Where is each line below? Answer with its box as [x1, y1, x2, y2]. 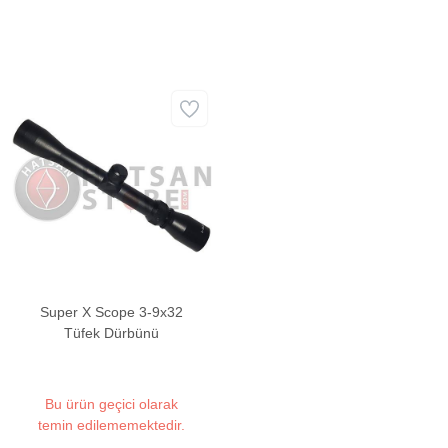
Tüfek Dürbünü [64, 325, 160, 342]
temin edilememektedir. [38, 417, 186, 434]
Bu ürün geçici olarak [45, 396, 179, 413]
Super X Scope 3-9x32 [40, 304, 184, 321]
